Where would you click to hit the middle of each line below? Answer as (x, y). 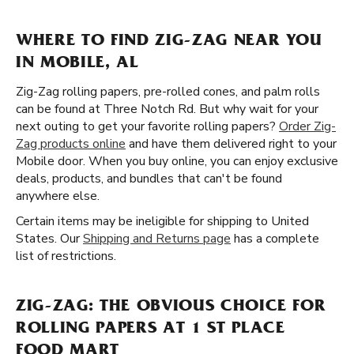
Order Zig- (307, 126)
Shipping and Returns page (157, 239)
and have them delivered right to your (231, 144)
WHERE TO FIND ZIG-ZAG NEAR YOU (169, 42)
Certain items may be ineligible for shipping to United (162, 221)
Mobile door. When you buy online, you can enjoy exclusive (177, 161)
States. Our (49, 239)
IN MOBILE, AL (77, 64)
